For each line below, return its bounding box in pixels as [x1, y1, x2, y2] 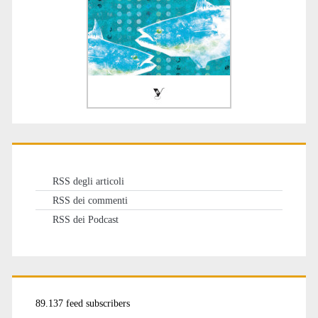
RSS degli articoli [52, 175, 124, 187]
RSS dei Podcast [52, 213, 119, 225]
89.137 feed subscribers [35, 297, 130, 309]
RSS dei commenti [52, 194, 128, 206]
